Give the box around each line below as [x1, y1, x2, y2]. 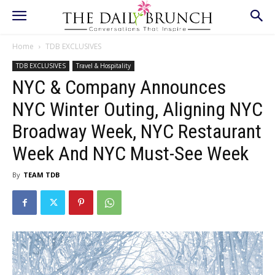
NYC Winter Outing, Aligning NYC [12, 98, 263, 121]
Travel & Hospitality [76, 61, 131, 70]
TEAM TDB [23, 170, 60, 179]
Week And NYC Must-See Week [12, 142, 249, 165]
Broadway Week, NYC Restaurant [12, 120, 261, 143]
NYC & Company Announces [12, 76, 226, 99]
